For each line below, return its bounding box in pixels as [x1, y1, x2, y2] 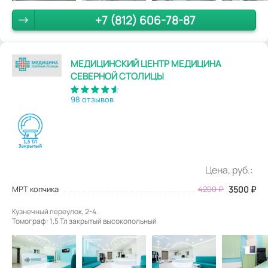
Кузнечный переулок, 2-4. [12, 206, 98, 217]
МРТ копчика [12, 183, 59, 194]
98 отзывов [70, 93, 114, 105]
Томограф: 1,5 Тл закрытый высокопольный [12, 215, 157, 226]
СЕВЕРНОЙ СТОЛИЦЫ [70, 69, 164, 83]
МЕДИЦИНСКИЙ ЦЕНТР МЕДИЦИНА [70, 57, 221, 70]
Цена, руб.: [205, 163, 253, 176]
